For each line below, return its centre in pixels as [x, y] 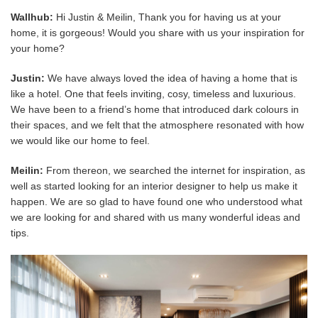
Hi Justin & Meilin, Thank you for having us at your [167, 17]
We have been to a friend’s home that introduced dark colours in [155, 110]
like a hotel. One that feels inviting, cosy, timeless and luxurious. [153, 94]
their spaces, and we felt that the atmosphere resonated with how [157, 125]
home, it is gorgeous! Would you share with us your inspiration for [158, 33]
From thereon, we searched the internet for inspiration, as [176, 171]
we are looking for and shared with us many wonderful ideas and [155, 218]
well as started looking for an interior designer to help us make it [154, 186]
